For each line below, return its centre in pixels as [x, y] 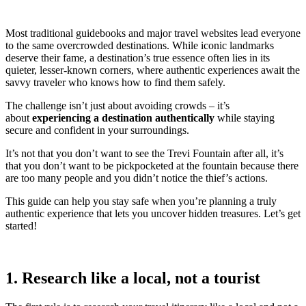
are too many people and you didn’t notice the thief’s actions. [137, 178]
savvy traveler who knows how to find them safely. [115, 82]
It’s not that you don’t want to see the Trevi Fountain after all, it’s [144, 153]
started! [21, 225]
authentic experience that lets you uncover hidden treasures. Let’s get [153, 213]
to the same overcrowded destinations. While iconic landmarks [140, 45]
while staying [245, 117]
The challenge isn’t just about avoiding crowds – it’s [117, 105]
